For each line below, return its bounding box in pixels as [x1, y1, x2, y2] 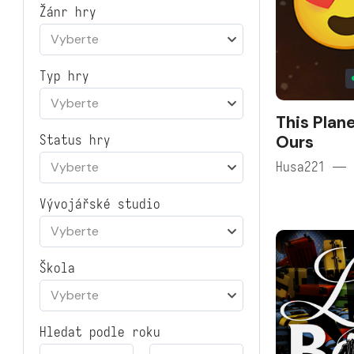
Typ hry [40, 68, 89, 85]
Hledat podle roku [40, 324, 160, 341]
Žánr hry [40, 4, 96, 21]
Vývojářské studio [40, 196, 160, 213]
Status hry [40, 132, 111, 149]
